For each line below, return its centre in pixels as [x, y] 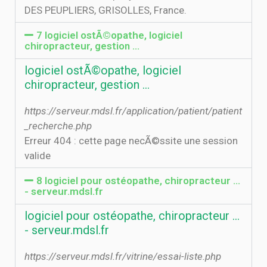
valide [38, 156]
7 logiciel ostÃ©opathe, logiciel [110, 35]
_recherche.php [58, 126]
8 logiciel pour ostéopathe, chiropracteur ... [139, 181]
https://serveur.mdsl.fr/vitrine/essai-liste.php [123, 256]
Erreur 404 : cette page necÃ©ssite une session [131, 141]
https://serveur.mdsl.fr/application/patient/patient [133, 111]
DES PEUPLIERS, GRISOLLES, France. [105, 10]
